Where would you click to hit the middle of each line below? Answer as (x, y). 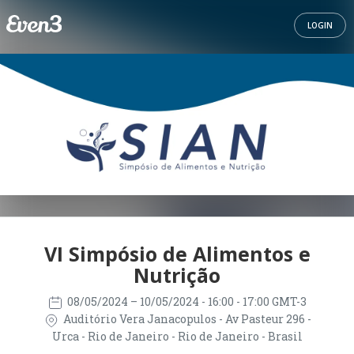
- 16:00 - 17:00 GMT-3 (254, 301)
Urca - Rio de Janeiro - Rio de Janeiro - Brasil (177, 336)
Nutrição (177, 275)
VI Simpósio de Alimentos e (177, 254)
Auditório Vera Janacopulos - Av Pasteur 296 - (186, 319)
